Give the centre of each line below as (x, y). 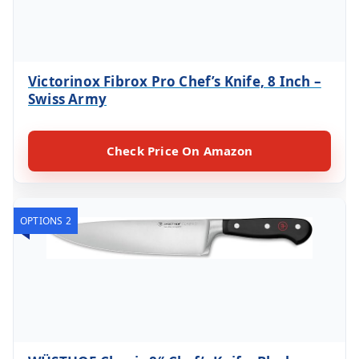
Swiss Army (67, 99)
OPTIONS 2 (46, 220)
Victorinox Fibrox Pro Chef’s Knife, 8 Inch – (175, 81)
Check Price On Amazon (179, 150)
